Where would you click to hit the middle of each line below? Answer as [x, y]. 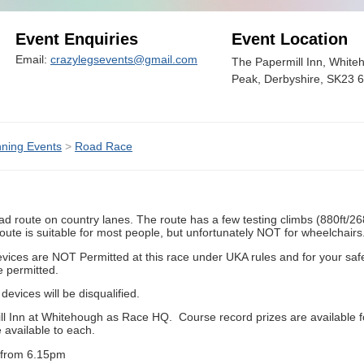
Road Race [104, 146]
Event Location [290, 39]
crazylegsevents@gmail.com [124, 59]
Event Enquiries [77, 39]
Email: [33, 59]
